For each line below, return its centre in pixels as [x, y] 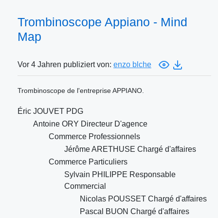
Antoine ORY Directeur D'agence [90, 124]
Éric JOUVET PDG [50, 111]
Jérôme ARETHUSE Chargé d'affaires [130, 149]
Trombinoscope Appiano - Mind [102, 22]
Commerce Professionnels [94, 137]
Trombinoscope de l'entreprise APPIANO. [81, 91]
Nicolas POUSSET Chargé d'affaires [143, 199]
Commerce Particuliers [88, 162]
